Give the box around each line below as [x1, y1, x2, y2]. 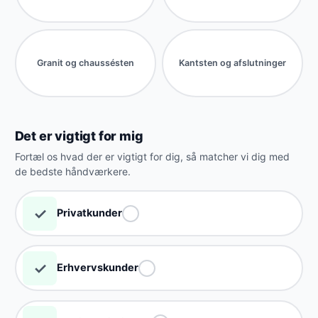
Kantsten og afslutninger [179, 57, 287, 69]
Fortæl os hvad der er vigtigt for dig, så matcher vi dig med [14, 150, 290, 163]
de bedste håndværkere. [14, 165, 131, 177]
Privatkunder [57, 206, 123, 219]
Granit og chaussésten [36, 57, 134, 69]
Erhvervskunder [57, 261, 139, 274]
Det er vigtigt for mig [14, 128, 143, 143]
